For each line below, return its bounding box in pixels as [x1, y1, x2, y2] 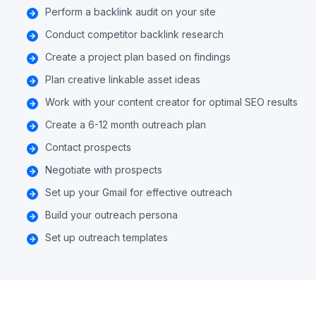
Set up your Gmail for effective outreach [45, 186, 232, 198]
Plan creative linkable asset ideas [45, 73, 200, 85]
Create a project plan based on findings [45, 51, 231, 63]
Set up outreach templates [45, 231, 168, 243]
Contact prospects [45, 141, 131, 153]
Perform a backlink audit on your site [45, 6, 216, 18]
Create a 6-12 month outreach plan [45, 119, 206, 130]
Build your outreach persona [45, 209, 178, 221]
